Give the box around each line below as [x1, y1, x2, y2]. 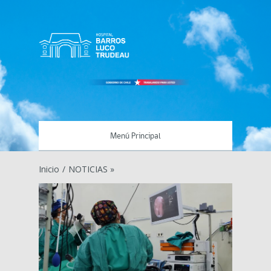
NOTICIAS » [68, 163, 114, 175]
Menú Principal [110, 132, 161, 141]
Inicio [39, 163, 59, 175]
